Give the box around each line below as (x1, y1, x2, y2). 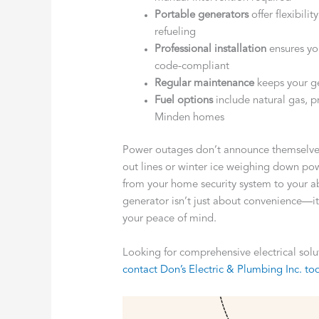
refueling (155, 26, 197, 38)
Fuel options (155, 95, 214, 106)
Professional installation (155, 43, 267, 55)
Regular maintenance (155, 78, 255, 89)
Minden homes (155, 112, 225, 123)
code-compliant (155, 61, 230, 72)
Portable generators (155, 9, 249, 21)
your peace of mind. (122, 214, 217, 225)
